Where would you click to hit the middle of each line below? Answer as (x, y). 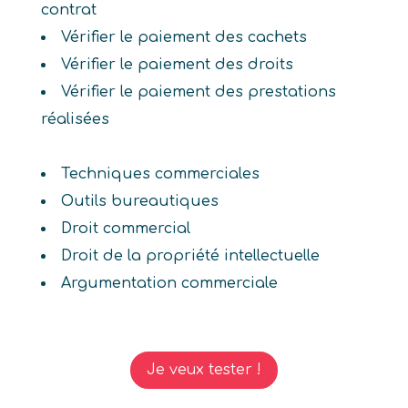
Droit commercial (125, 229)
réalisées (75, 119)
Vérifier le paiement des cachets (184, 37)
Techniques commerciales (160, 174)
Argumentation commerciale (169, 283)
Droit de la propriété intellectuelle (190, 256)
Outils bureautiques (139, 201)
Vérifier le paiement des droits (177, 65)
